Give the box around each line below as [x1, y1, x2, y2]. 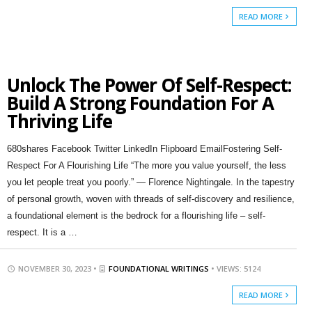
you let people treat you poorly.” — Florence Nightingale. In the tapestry [6, 177, 295, 187]
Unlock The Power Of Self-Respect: [6, 72, 291, 97]
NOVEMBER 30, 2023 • [15, 263, 99, 274]
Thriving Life [6, 109, 112, 134]
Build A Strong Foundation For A [6, 91, 274, 116]
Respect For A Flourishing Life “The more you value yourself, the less [6, 160, 286, 171]
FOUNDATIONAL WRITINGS [108, 263, 209, 274]
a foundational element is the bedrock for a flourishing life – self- [6, 210, 265, 221]
